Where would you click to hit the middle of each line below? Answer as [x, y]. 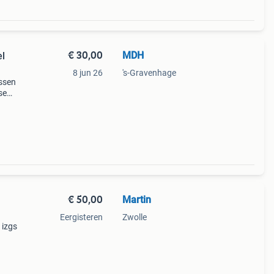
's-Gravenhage [149, 73]
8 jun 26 [87, 73]
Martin [136, 200]
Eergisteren [81, 217]
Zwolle [134, 217]
